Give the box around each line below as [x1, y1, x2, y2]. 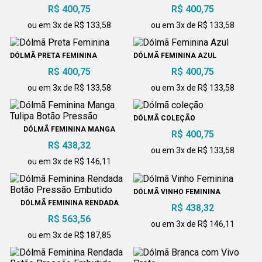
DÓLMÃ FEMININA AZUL [133, 51, 216, 60]
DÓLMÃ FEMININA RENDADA [20, 198, 119, 207]
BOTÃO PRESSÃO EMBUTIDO [20, 208, 119, 216]
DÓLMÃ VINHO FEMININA [133, 187, 220, 196]
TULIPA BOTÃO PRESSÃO [26, 134, 113, 143]
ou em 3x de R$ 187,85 [27, 230, 112, 240]
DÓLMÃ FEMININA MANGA [23, 125, 116, 133]
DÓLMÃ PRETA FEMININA [10, 51, 98, 60]
